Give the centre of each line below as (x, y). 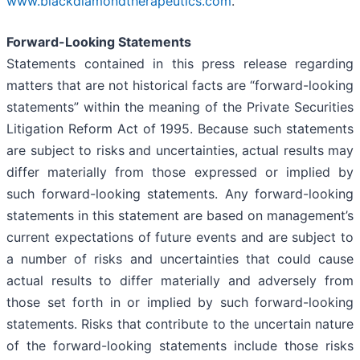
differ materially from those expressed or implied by (180, 172)
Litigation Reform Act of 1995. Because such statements (180, 129)
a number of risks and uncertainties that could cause (180, 259)
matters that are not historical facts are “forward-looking (180, 86)
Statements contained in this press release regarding (180, 64)
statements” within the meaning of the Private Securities (180, 107)
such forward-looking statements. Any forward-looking (180, 194)
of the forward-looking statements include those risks (180, 346)
